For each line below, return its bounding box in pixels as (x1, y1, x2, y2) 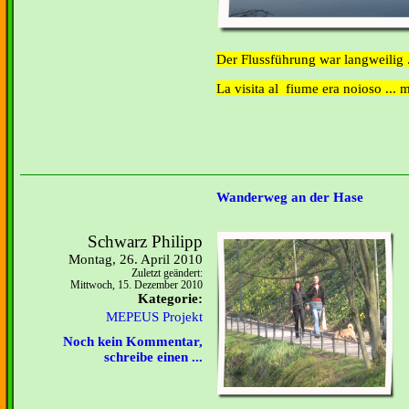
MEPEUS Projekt (106, 309, 203, 324)
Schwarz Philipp (88, 232, 203, 251)
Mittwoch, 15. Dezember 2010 (70, 279, 203, 291)
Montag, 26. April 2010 (68, 252, 203, 267)
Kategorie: (138, 291, 203, 306)
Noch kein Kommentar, (63, 334, 203, 349)
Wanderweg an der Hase (216, 190, 363, 205)
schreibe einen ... (104, 350, 203, 364)
